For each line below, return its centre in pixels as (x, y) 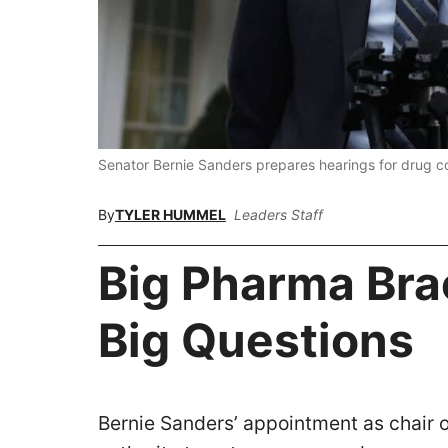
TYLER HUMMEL (170, 214)
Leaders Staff (278, 214)
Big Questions (261, 340)
